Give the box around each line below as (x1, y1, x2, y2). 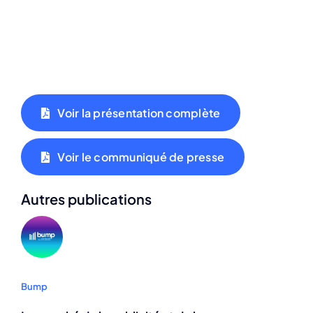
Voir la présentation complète (57, 105, 221, 121)
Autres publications (21, 190, 152, 208)
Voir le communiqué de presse (57, 150, 225, 165)
